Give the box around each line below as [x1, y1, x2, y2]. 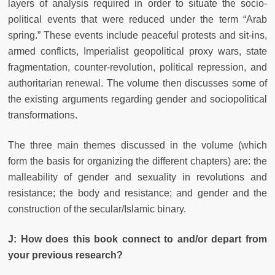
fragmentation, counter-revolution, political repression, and [8, 61, 267, 72]
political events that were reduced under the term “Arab [8, 14, 267, 25]
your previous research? [8, 249, 123, 260]
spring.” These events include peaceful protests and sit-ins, [8, 29, 267, 41]
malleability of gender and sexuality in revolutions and [8, 171, 267, 182]
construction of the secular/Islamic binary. [8, 203, 186, 214]
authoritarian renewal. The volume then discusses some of [8, 77, 267, 88]
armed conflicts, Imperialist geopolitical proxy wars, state [8, 45, 267, 56]
